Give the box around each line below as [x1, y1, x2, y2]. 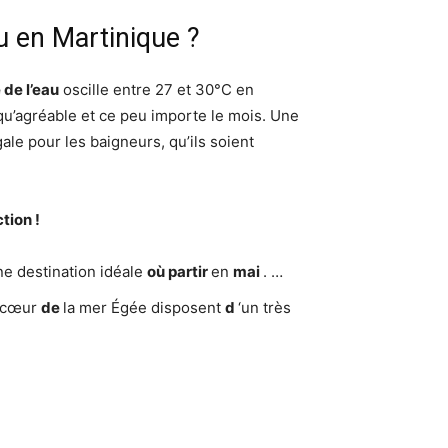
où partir [147, 262, 211, 281]
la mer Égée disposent [63, 298, 225, 317]
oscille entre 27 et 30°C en [59, 80, 254, 99]
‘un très [238, 298, 291, 317]
